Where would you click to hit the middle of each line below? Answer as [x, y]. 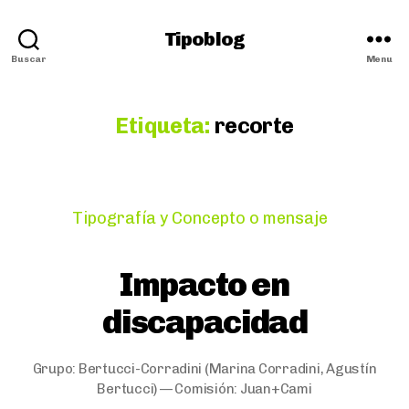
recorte [254, 126]
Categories [246, 215]
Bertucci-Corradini [140, 369]
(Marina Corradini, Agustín [289, 369]
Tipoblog [204, 38]
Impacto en [204, 284]
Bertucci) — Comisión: [168, 389]
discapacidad [204, 322]
